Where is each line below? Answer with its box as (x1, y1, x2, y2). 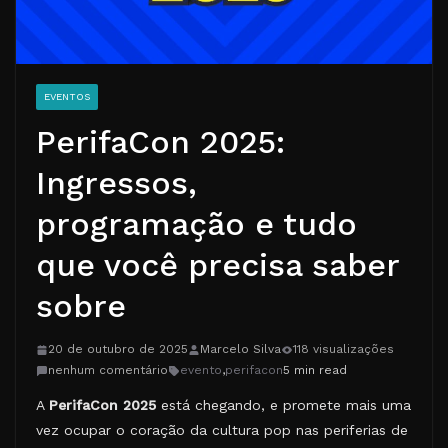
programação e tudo (36, 205, 357, 244)
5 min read (283, 363, 347, 378)
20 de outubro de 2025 (48, 342, 188, 357)
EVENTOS (44, 91, 90, 103)
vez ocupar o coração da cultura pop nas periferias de (36, 422, 408, 439)
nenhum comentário (48, 363, 168, 378)
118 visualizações (293, 342, 394, 357)
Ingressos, (36, 164, 197, 203)
